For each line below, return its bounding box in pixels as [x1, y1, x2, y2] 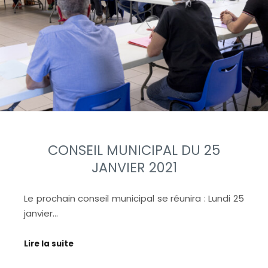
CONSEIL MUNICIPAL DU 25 [48, 140, 220, 160]
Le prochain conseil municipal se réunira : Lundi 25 [24, 191, 244, 205]
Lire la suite [24, 238, 74, 250]
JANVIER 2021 [91, 157, 177, 177]
